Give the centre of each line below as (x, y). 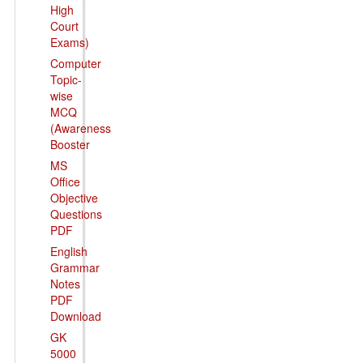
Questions (76, 214)
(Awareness (80, 128)
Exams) (69, 42)
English (68, 251)
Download (75, 316)
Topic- (66, 79)
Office (65, 181)
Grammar (75, 267)
